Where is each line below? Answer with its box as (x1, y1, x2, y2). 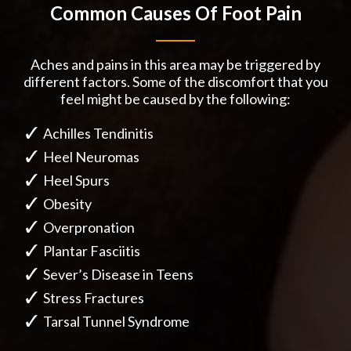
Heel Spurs (43, 172, 110, 190)
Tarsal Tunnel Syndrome (43, 313, 190, 331)
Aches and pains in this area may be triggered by (31, 56, 320, 74)
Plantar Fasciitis (43, 242, 140, 260)
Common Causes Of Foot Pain (49, 2, 302, 25)
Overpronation (43, 219, 135, 237)
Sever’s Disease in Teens (43, 266, 194, 284)
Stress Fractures (43, 289, 144, 307)
